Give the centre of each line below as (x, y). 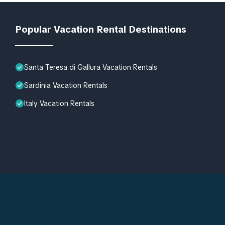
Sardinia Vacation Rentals (66, 85)
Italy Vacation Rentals (59, 103)
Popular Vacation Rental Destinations (101, 29)
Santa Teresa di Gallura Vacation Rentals (91, 67)
